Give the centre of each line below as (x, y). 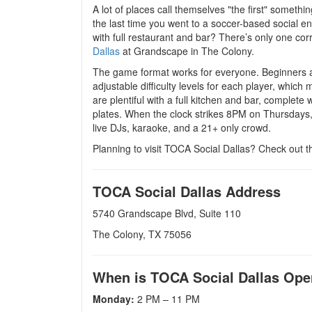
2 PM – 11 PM (167, 299)
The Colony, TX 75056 (142, 234)
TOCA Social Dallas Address (187, 191)
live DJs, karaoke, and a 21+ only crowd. (182, 127)
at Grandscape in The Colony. (187, 51)
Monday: (114, 299)
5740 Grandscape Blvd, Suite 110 (167, 213)
